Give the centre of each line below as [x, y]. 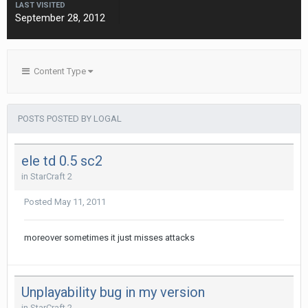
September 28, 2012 [60, 18]
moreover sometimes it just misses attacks [109, 237]
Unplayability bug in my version [113, 293]
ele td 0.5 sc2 [62, 161]
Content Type [59, 71]
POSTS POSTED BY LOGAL [70, 119]
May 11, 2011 [80, 201]
